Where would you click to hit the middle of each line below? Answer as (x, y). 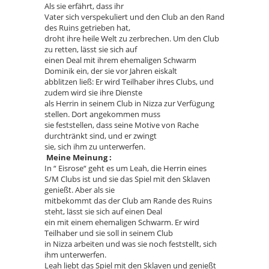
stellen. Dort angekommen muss (102, 114)
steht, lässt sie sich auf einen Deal (103, 211)
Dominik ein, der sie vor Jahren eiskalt (111, 71)
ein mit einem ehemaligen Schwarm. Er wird (122, 222)
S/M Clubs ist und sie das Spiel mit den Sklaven (127, 179)
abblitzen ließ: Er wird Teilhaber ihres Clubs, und (129, 81)
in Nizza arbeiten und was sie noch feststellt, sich (131, 243)
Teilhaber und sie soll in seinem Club (109, 233)
